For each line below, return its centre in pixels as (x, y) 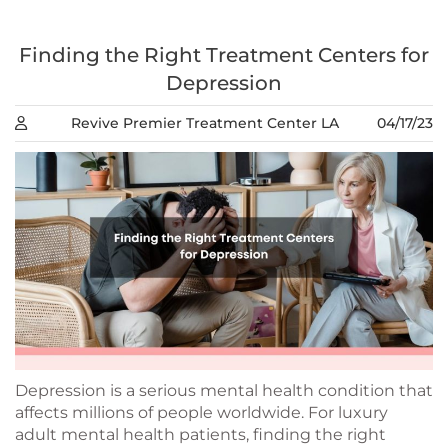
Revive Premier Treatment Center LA (204, 123)
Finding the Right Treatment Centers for (224, 55)
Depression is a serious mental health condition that (224, 391)
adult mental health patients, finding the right (200, 435)
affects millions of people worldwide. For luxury (201, 413)
